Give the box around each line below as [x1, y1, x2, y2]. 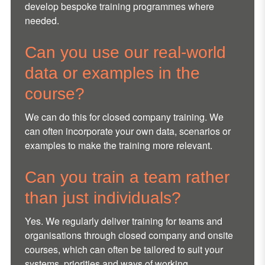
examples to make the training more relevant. [24, 138, 212, 153]
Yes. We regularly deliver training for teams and [24, 214, 222, 228]
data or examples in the [24, 64, 200, 83]
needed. [24, 14, 59, 28]
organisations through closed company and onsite [24, 228, 233, 243]
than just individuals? [24, 189, 181, 208]
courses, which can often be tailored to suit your [24, 243, 223, 257]
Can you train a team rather [24, 168, 230, 187]
